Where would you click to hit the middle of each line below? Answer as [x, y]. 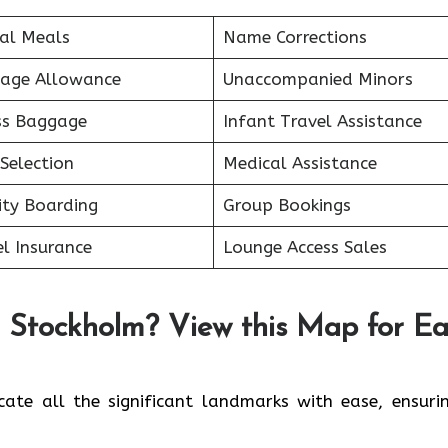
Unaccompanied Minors [317, 79]
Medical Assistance [299, 163]
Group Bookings [286, 205]
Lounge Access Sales [304, 247]
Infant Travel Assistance [322, 121]
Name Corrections [294, 37]
